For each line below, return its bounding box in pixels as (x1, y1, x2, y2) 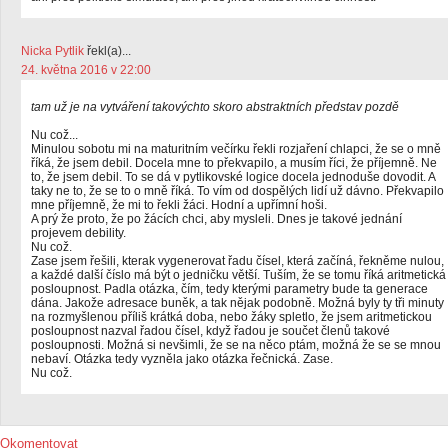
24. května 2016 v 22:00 (21, 63, 151, 77)
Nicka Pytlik (21, 44, 84, 58)
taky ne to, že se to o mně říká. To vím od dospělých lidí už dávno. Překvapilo (31, 184, 444, 198)
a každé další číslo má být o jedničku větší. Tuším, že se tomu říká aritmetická (31, 268, 446, 282)
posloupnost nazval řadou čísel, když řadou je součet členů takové (31, 324, 390, 338)
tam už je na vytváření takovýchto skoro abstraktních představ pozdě (31, 100, 399, 114)
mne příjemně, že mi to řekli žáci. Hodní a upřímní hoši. (31, 198, 327, 212)
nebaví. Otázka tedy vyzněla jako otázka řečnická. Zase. (31, 352, 333, 366)
